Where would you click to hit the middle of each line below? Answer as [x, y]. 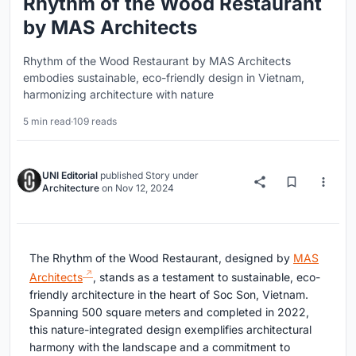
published [122, 176]
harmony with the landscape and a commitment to [160, 346]
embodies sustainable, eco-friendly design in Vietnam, [164, 78]
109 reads [95, 122]
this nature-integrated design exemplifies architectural [170, 329]
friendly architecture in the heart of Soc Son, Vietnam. [169, 294]
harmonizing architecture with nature [118, 95]
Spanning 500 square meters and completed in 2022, [169, 311]
